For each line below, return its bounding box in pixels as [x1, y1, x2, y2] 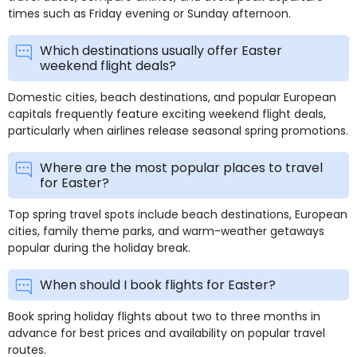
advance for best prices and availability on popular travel [8, 324, 325, 341]
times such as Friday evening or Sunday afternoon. [8, 5, 291, 22]
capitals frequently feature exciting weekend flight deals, [8, 105, 326, 122]
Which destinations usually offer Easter [40, 41, 282, 60]
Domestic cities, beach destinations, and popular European [8, 88, 336, 105]
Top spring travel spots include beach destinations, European [8, 206, 347, 222]
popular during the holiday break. [8, 239, 190, 256]
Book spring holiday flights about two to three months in [8, 308, 320, 324]
